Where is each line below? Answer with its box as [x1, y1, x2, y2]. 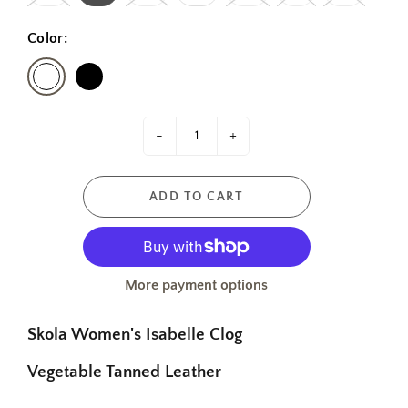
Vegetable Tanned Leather [27, 362, 221, 382]
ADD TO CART [148, 189, 244, 205]
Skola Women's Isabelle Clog [27, 325, 242, 345]
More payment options [125, 277, 268, 294]
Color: [27, 30, 67, 47]
